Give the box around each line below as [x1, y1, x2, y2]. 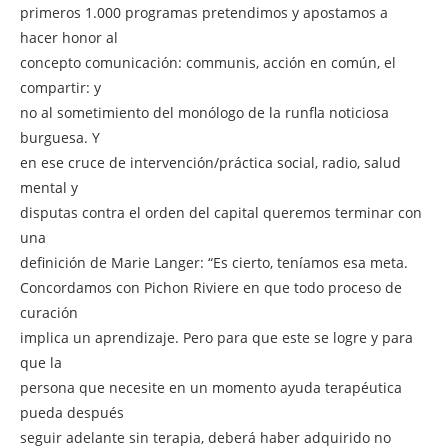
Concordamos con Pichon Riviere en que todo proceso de [20, 277, 402, 297]
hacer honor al [20, 27, 118, 47]
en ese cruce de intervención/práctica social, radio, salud [20, 152, 401, 172]
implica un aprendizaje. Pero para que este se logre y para [20, 327, 413, 347]
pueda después [20, 402, 124, 422]
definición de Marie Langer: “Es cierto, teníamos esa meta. [20, 252, 408, 272]
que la [20, 352, 62, 372]
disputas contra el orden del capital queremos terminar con [20, 202, 422, 222]
